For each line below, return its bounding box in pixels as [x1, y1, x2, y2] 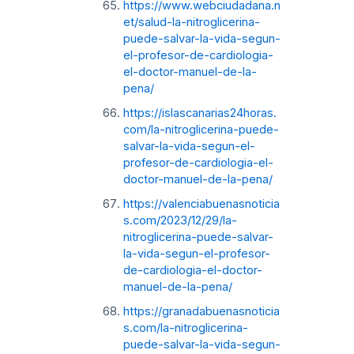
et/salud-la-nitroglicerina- [122, 14, 260, 29]
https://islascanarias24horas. [122, 105, 277, 120]
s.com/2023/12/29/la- [122, 213, 237, 228]
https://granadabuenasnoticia [122, 303, 280, 318]
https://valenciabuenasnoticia [122, 196, 280, 211]
